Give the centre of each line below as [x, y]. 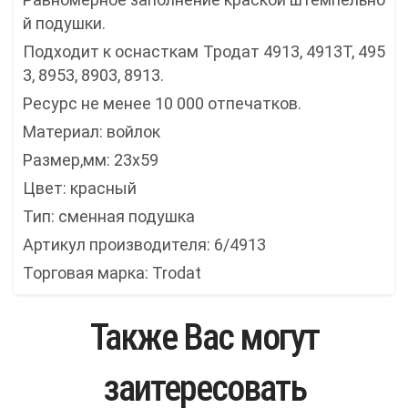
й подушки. [64, 24]
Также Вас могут [204, 338]
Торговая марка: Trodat [112, 273]
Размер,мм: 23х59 [91, 160]
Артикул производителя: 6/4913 [144, 245]
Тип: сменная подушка [109, 217]
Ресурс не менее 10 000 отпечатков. [162, 104]
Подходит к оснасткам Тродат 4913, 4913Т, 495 [204, 52]
